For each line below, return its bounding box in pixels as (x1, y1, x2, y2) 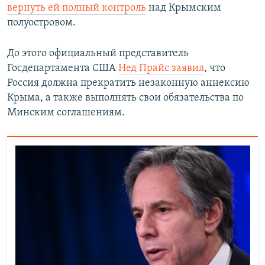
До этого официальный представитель (7, 48, 189, 60)
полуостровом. (7, 17, 76, 29)
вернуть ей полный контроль (7, 2, 146, 14)
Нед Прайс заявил (118, 63, 204, 75)
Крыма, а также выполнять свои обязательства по (7, 92, 244, 104)
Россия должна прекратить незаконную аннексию (7, 77, 250, 89)
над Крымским (146, 2, 221, 14)
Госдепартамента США (7, 63, 118, 75)
